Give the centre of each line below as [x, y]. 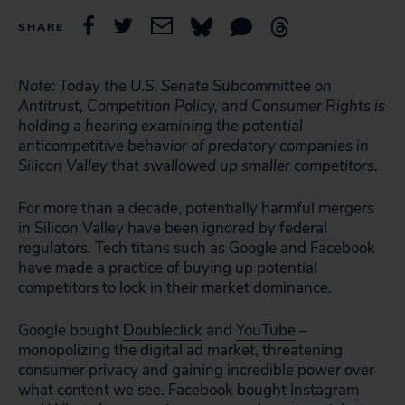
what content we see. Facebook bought [154, 390]
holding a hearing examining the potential [160, 126]
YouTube [266, 330]
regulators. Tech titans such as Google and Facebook [197, 248]
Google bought [71, 330]
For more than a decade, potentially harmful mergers [196, 208]
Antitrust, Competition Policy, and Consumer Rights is [202, 106]
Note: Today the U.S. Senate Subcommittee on [175, 86]
